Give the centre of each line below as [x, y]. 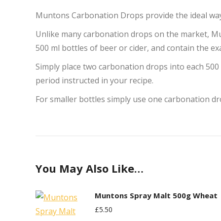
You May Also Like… [90, 168]
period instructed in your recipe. [94, 80]
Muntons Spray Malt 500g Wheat [156, 195]
